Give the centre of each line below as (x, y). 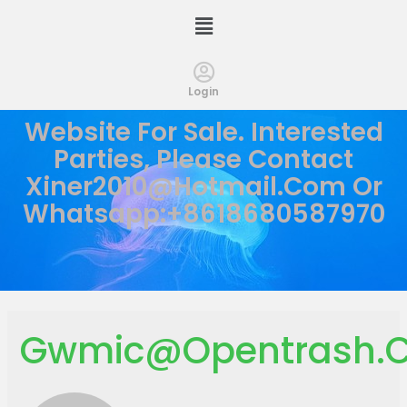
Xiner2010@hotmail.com (185, 187)
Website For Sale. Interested (203, 133)
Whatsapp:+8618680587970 (203, 214)
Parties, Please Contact (203, 160)
